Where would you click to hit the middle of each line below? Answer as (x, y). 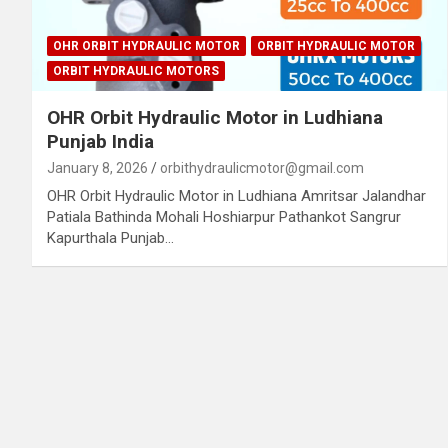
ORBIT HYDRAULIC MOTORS (136, 70)
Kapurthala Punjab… (110, 237)
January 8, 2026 (97, 167)
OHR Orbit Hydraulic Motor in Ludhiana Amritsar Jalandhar (236, 195)
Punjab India (100, 141)
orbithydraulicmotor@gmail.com (262, 167)
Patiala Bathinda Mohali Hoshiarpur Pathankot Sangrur (224, 216)
